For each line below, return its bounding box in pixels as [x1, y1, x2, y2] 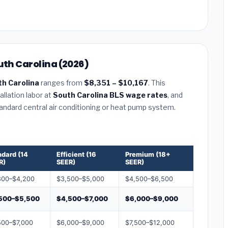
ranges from [39, 78, 84, 87]
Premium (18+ [125, 150, 170, 158]
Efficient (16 [56, 150, 96, 158]
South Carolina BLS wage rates [53, 90, 167, 99]
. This [148, 78, 165, 87]
